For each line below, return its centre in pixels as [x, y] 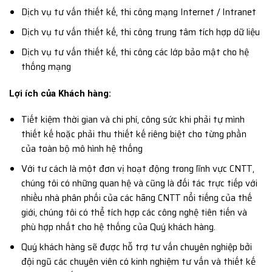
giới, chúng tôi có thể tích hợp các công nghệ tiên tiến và [134, 213]
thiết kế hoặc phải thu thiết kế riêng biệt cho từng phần [134, 134]
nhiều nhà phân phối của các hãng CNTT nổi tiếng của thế [136, 198]
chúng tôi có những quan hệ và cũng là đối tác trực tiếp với [139, 184]
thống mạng [46, 67]
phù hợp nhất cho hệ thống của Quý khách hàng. [118, 227]
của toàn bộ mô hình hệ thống [82, 149]
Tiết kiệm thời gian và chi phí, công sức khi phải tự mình [133, 120]
